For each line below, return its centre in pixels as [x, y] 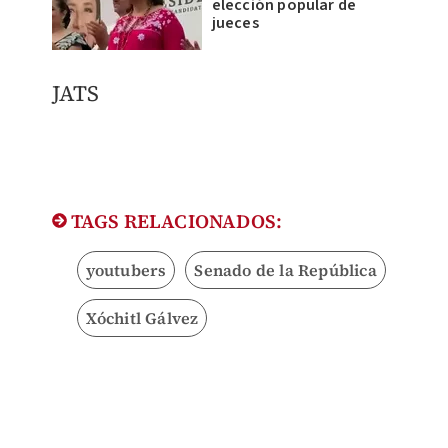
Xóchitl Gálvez [142, 317]
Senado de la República [285, 269]
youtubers [126, 269]
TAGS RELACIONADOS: [174, 220]
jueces [235, 22]
